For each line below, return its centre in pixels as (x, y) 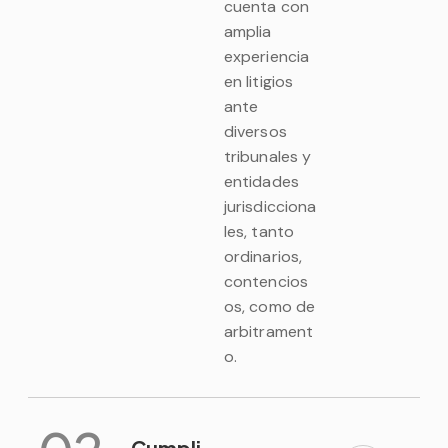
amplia (247, 31)
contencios (265, 281)
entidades (261, 181)
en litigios (258, 81)
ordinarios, (263, 256)
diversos (255, 131)
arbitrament (268, 331)
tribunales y (267, 156)
